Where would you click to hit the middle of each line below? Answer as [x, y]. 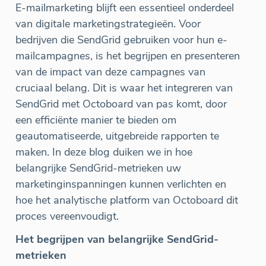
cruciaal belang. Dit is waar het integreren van [124, 88]
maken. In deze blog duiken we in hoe [104, 152]
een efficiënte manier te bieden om [96, 120]
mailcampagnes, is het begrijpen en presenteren [128, 56]
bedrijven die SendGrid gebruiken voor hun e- [121, 40]
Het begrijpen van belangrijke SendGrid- [117, 240]
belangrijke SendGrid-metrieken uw [98, 168]
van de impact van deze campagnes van [110, 72]
